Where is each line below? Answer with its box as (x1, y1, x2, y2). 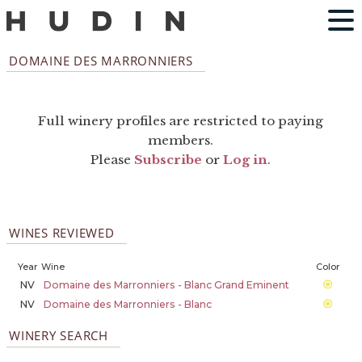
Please (90, 152, 135, 168)
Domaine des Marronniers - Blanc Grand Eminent (43, 278, 289, 291)
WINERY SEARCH (9, 327, 108, 344)
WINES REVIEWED (9, 224, 115, 241)
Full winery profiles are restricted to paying (38, 113, 324, 129)
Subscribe (134, 152, 203, 168)
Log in (223, 152, 268, 168)
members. (148, 133, 214, 149)
